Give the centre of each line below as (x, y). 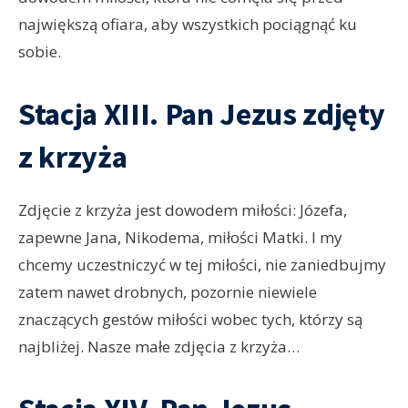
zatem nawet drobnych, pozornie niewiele (168, 292)
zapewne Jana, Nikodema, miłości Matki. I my (180, 238)
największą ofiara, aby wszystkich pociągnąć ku (188, 25)
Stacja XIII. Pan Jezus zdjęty (202, 114)
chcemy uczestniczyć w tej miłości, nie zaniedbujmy (202, 265)
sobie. (40, 52)
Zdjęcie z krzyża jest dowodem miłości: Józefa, (183, 210)
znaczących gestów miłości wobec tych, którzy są (190, 320)
